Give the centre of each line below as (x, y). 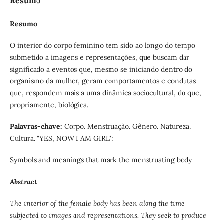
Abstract (23, 182)
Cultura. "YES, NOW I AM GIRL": (61, 138)
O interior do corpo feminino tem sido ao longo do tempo (102, 45)
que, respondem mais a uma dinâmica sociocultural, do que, (105, 93)
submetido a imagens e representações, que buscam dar (99, 57)
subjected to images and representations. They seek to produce (108, 215)
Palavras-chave (35, 127)
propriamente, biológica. (49, 105)
